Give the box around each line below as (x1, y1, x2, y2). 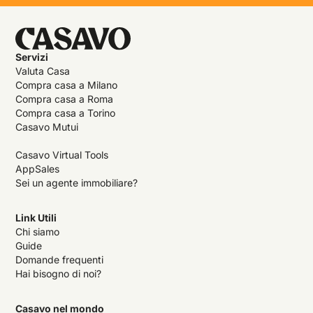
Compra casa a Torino (15, 106, 116, 119)
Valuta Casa (15, 64, 71, 77)
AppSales (15, 162, 60, 175)
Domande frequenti (15, 253, 104, 265)
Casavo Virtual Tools (15, 148, 109, 161)
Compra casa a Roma (15, 92, 114, 105)
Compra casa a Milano (15, 78, 118, 91)
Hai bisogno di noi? (15, 267, 102, 279)
